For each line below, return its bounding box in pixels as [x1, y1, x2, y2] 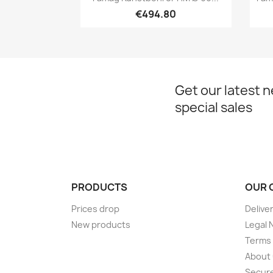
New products [71, 218, 130, 230]
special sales [175, 98, 252, 116]
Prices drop [71, 202, 119, 214]
